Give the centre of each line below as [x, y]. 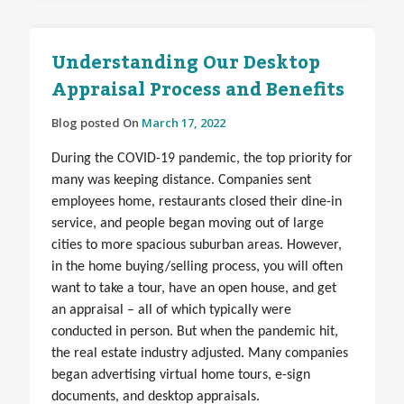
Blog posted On [96, 123]
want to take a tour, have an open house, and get [193, 289]
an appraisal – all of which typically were [171, 311]
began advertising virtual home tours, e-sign [180, 376]
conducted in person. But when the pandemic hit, [194, 332]
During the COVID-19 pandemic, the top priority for [202, 159]
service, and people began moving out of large [187, 224]
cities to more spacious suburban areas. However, [196, 246]
